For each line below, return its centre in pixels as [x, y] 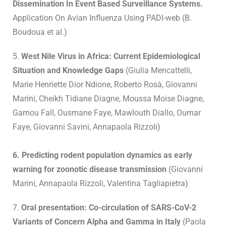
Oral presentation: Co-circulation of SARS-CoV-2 [108, 208]
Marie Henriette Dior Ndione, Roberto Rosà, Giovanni [105, 85]
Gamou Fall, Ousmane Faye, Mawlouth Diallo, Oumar [107, 113]
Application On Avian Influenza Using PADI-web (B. [102, 18]
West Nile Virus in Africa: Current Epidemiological [110, 56]
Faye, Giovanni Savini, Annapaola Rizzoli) [87, 127]
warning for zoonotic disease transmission [91, 169]
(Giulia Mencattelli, [158, 71]
